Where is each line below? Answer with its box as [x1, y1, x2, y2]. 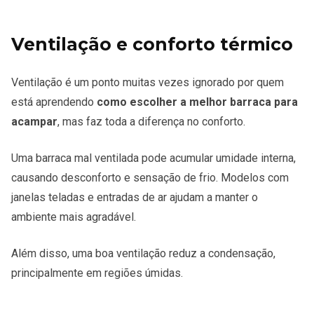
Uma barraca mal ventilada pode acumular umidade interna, [11, 151, 296, 165]
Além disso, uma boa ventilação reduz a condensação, [11, 247, 275, 261]
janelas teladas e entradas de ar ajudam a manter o [11, 191, 258, 205]
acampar [11, 115, 57, 129]
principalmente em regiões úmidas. [11, 266, 183, 280]
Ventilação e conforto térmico [11, 34, 293, 55]
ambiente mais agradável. [11, 210, 136, 224]
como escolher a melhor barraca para [97, 95, 298, 109]
